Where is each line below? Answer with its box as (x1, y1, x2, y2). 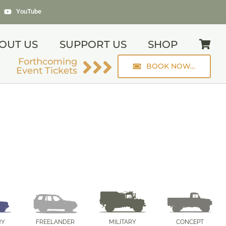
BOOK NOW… (146, 62, 196, 71)
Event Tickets (16, 65, 78, 76)
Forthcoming (18, 56, 78, 67)
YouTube (16, 8, 41, 15)
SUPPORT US (59, 38, 127, 50)
